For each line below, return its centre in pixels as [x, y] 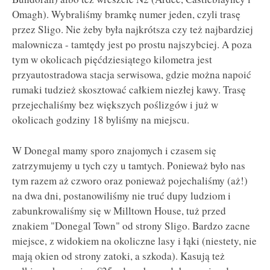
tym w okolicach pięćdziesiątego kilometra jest [112, 60]
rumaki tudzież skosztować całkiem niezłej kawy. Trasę [129, 90]
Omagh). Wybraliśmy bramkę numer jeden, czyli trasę [126, 14]
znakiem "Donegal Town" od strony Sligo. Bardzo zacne [131, 225]
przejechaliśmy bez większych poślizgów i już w [115, 105]
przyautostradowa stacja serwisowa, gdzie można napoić [132, 75]
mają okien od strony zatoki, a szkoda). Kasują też [118, 256]
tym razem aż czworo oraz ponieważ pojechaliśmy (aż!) [130, 180]
